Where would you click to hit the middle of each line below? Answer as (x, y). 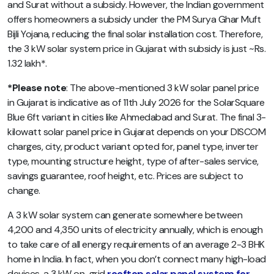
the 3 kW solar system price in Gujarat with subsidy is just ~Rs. (136, 48)
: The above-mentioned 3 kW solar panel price (162, 87)
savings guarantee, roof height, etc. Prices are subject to (125, 176)
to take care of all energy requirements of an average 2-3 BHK (136, 244)
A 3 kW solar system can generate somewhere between (125, 215)
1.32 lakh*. (27, 63)
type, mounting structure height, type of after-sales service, (133, 161)
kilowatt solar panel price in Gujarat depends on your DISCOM (136, 131)
